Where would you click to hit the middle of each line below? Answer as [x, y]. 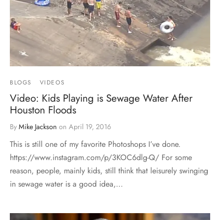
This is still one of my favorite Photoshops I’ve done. [95, 144]
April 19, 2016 [90, 127]
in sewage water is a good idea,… [66, 184]
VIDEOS [52, 83]
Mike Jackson [38, 127]
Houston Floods [43, 110]
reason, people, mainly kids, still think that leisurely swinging [109, 171]
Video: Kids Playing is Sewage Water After [101, 98]
